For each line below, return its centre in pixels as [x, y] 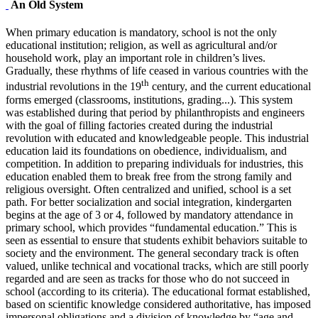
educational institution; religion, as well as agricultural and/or [141, 45]
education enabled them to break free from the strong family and [149, 176]
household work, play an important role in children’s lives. [136, 58]
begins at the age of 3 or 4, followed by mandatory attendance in [149, 214]
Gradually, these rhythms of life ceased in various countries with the [157, 71]
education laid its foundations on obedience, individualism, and [146, 150]
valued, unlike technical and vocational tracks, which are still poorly [157, 265]
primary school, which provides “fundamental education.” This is [151, 227]
